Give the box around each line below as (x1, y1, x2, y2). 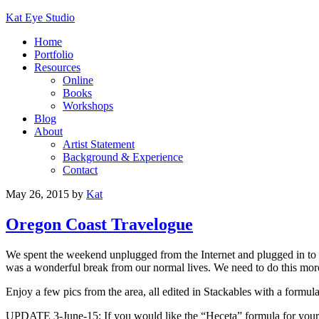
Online (63, 74, 93, 86)
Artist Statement (63, 138, 135, 150)
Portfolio (34, 48, 73, 61)
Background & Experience (63, 151, 183, 163)
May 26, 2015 (6, 188, 69, 200)
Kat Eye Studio (6, 11, 75, 23)
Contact (63, 164, 98, 176)
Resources (34, 61, 80, 73)
